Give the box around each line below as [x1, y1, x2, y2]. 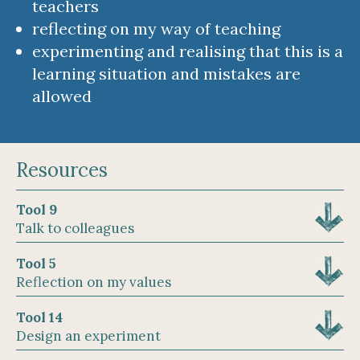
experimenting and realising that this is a [32, 40, 343, 61]
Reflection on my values [16, 273, 171, 292]
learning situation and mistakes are [32, 63, 301, 84]
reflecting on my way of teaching [32, 18, 280, 39]
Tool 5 [16, 255, 56, 273]
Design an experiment [16, 327, 161, 346]
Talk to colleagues [16, 219, 134, 238]
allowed [32, 85, 92, 106]
